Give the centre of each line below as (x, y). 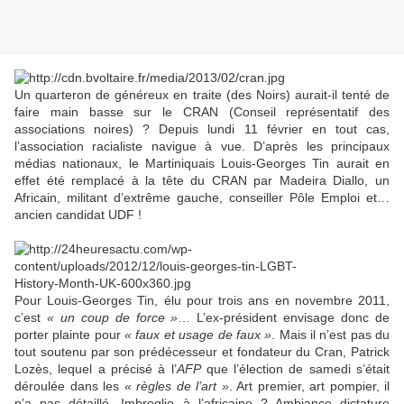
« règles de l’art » (176, 386)
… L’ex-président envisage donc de (284, 318)
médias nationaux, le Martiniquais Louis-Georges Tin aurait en (202, 164)
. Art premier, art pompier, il (309, 386)
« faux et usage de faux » (198, 335)
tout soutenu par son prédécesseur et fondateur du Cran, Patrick (202, 352)
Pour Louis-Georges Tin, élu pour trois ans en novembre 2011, (202, 301)
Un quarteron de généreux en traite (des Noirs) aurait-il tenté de (202, 95)
